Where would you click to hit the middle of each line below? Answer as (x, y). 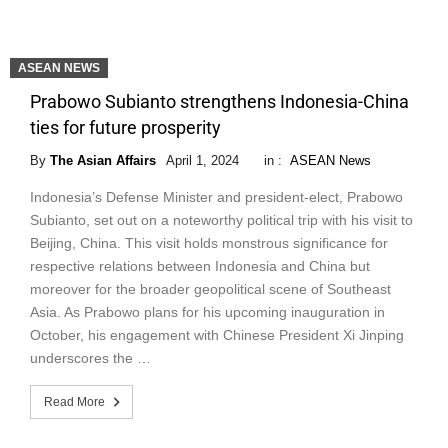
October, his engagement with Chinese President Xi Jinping (217, 334)
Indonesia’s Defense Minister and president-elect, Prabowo (216, 196)
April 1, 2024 (202, 160)
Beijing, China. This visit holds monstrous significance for (209, 242)
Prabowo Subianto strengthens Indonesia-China (219, 101)
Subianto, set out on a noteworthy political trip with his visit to (221, 219)
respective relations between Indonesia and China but (200, 265)
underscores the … (90, 357)
